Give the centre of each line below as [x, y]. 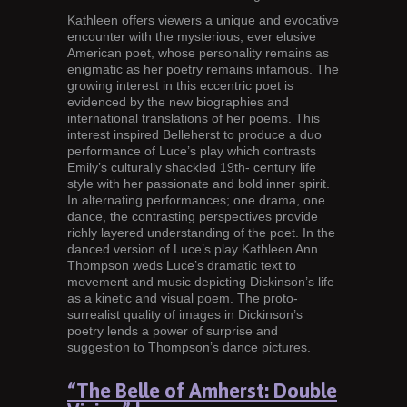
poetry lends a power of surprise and [173, 331]
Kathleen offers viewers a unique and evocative [203, 20]
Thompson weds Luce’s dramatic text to [182, 266]
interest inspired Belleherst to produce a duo [194, 135]
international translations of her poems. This [194, 119]
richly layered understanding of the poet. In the [201, 233]
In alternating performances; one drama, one [196, 200]
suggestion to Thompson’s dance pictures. [189, 347]
